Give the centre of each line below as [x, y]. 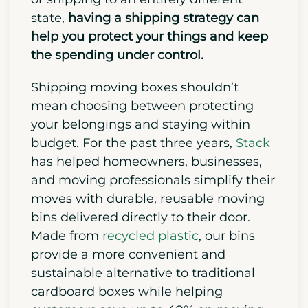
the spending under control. [117, 55]
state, [49, 18]
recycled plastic [151, 236]
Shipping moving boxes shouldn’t [135, 88]
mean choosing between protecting [142, 106]
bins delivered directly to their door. [141, 218]
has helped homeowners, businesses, [146, 162]
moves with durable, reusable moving [148, 199]
